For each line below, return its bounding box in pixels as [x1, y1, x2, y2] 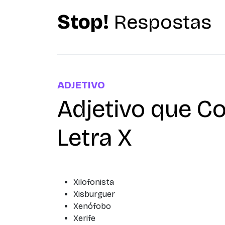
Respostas [109, 10, 211, 34]
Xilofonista [73, 177, 114, 187]
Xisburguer [73, 189, 115, 199]
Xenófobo [73, 201, 111, 211]
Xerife [73, 213, 95, 223]
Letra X [57, 123, 132, 152]
